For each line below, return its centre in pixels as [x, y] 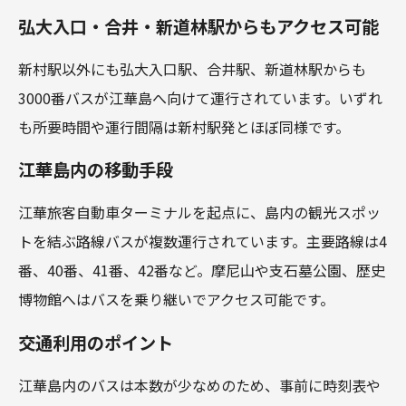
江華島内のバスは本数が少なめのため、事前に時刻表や [199, 385]
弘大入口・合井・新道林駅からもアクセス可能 [198, 26]
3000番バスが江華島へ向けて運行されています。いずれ [200, 97]
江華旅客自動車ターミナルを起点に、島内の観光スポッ [199, 213]
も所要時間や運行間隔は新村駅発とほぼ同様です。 [184, 126]
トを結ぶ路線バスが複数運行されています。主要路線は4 [203, 242]
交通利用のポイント [96, 342]
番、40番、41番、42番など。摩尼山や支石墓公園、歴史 [202, 271]
